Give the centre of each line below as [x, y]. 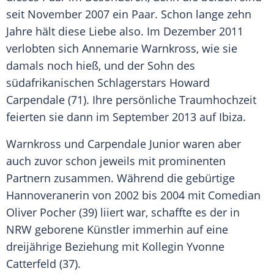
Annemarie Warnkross [139, 49]
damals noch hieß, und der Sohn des [101, 66]
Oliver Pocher [41, 213]
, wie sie [217, 49]
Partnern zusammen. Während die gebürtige [120, 178]
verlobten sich [44, 49]
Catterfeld [31, 264]
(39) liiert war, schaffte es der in [158, 213]
